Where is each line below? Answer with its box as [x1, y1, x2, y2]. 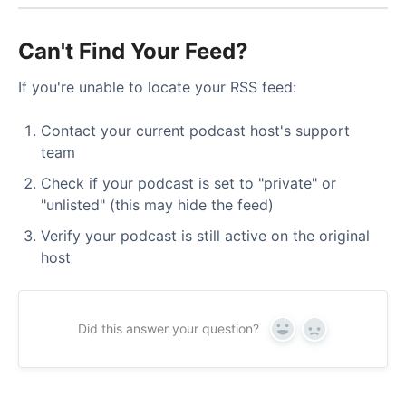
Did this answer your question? [77, 321, 259, 337]
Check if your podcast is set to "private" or [41, 174, 336, 193]
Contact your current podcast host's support [41, 121, 350, 140]
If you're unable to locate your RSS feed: [18, 78, 296, 97]
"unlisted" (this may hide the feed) [41, 196, 274, 215]
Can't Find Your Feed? [18, 37, 248, 64]
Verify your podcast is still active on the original [41, 227, 370, 246]
